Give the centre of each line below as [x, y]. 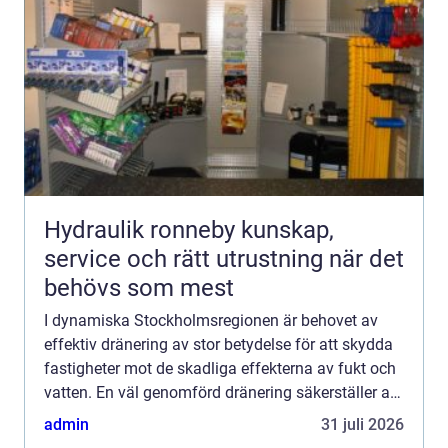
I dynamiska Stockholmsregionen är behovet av [211, 320]
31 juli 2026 [362, 424]
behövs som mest [139, 287]
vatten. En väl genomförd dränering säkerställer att [222, 392]
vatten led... [84, 416]
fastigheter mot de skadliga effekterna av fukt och [220, 368]
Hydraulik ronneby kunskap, [142, 229]
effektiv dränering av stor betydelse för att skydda [218, 344]
